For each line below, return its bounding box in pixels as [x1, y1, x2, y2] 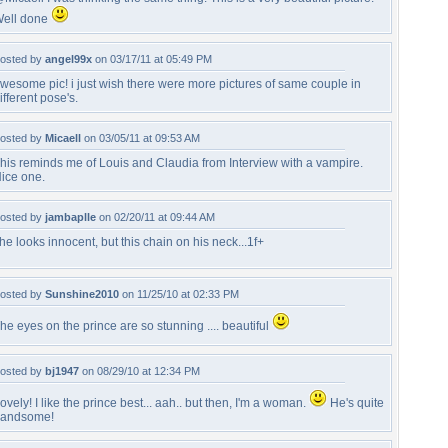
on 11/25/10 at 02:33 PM [119, 288, 239, 300]
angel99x [45, 53, 92, 65]
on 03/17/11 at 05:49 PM [92, 53, 212, 65]
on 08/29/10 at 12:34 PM [79, 365, 200, 377]
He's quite [327, 396, 384, 410]
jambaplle [45, 211, 96, 223]
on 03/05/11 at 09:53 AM [81, 132, 200, 144]
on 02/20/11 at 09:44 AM [96, 211, 215, 223]
